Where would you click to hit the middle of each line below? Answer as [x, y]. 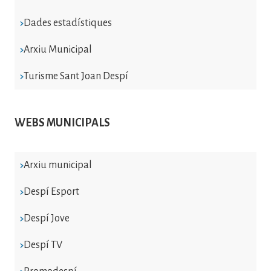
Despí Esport [51, 191]
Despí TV [43, 245]
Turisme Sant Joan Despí [76, 76]
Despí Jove [46, 218]
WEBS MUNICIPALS [62, 122]
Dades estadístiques [67, 23]
